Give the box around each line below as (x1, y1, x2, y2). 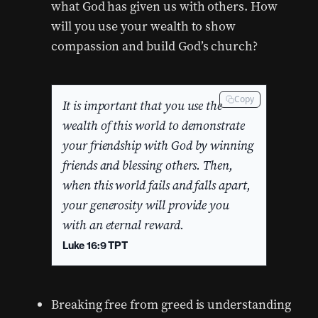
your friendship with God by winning (62, 137, 254, 154)
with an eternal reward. (62, 216, 184, 234)
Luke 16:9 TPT (62, 239, 128, 252)
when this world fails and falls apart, (62, 177, 251, 194)
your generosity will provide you (62, 197, 230, 214)
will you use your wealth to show (51, 18, 236, 35)
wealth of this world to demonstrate (62, 117, 245, 134)
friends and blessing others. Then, (62, 157, 233, 174)
